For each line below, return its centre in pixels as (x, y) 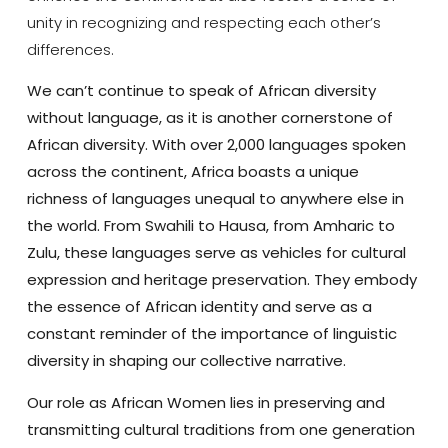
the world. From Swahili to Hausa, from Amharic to (210, 226)
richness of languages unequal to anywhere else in (215, 199)
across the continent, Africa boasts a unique (192, 172)
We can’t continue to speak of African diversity (201, 91)
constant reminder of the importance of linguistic (211, 334)
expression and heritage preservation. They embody (221, 280)
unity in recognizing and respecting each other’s (203, 22)
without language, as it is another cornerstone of (209, 118)
